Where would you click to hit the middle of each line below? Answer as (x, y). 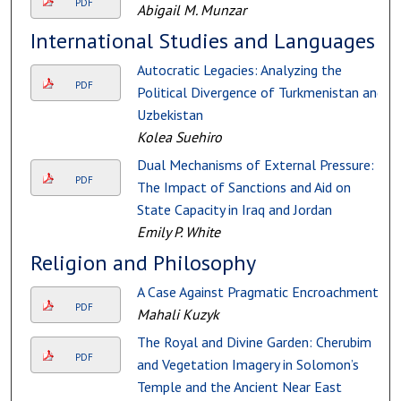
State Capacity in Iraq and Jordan (234, 210)
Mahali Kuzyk (178, 315)
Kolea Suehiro (179, 137)
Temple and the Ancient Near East (239, 387)
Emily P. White (178, 232)
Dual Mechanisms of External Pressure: (255, 165)
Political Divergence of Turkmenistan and (260, 93)
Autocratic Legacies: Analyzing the (239, 70)
